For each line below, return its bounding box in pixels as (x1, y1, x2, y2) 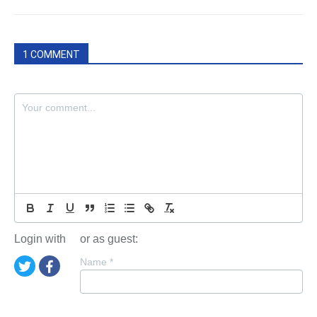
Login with (14, 233, 66, 245)
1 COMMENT (23, 49, 80, 60)
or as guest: (80, 233, 138, 245)
